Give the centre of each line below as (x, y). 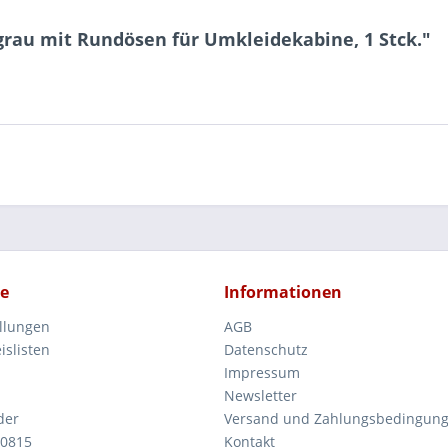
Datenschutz (266, 349)
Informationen (283, 292)
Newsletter (260, 395)
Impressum (262, 372)
